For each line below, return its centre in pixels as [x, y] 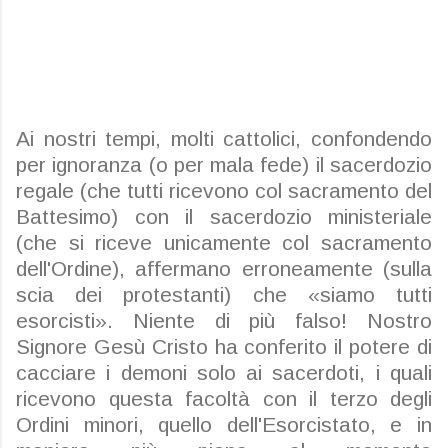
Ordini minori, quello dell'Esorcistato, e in [224, 424]
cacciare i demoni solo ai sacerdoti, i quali [224, 372]
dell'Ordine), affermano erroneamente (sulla [224, 268]
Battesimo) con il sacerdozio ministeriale [224, 216]
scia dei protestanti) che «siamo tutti [224, 294]
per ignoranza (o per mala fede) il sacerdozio [224, 164]
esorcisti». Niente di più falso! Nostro [224, 320]
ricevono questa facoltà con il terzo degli [224, 398]
